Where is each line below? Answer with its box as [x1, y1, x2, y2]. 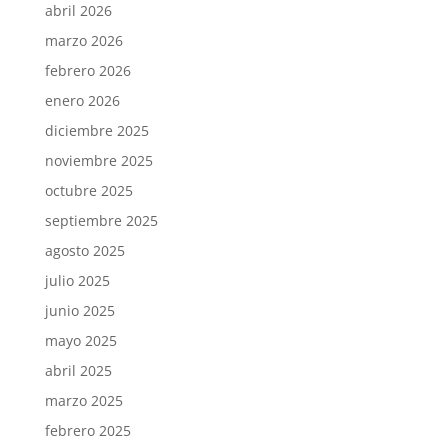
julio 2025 [44, 270, 110, 290]
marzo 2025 [44, 390, 123, 410]
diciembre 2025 [44, 120, 149, 140]
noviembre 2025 [44, 150, 153, 170]
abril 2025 [44, 360, 112, 380]
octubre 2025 [44, 180, 133, 200]
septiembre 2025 [44, 210, 158, 230]
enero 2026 [44, 90, 120, 110]
